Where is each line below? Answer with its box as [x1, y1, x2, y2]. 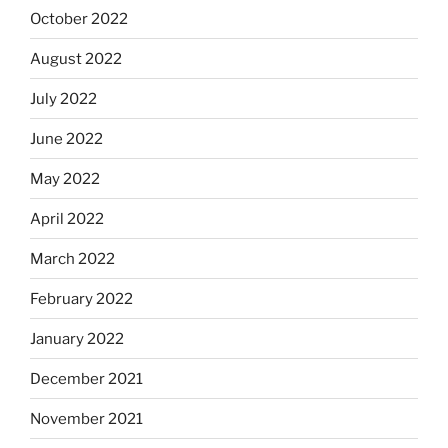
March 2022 [30, 249, 115, 268]
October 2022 [30, 9, 128, 28]
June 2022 [30, 129, 103, 148]
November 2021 [30, 409, 143, 428]
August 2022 [30, 49, 122, 68]
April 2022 [30, 209, 104, 228]
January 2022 [30, 329, 124, 348]
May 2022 [30, 169, 100, 188]
